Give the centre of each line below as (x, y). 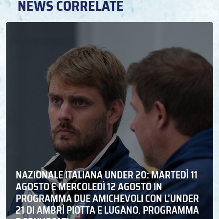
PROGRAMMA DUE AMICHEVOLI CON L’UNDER (107, 199)
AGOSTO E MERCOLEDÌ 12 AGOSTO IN (89, 187)
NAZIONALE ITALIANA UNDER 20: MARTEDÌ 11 (107, 175)
